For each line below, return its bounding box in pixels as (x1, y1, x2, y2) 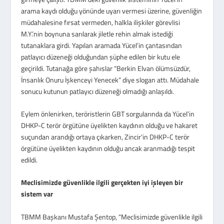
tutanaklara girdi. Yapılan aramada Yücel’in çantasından (21, 39, 182, 50)
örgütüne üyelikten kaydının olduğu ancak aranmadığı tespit (21, 143, 195, 154)
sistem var (21, 188, 53, 199)
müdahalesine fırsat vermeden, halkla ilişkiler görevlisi (21, 16, 180, 27)
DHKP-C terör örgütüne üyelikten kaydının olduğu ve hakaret (21, 120, 198, 131)
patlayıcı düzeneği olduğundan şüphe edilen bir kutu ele (21, 51, 180, 62)
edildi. (21, 154, 38, 165)
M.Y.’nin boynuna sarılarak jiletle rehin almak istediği (21, 28, 173, 39)
